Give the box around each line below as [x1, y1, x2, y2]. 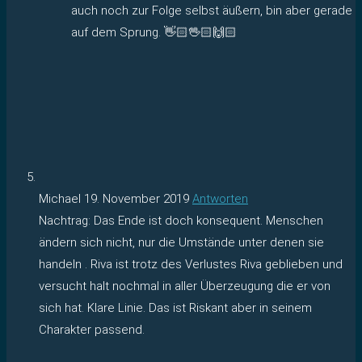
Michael [39, 191, 84, 206]
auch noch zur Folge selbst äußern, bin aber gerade [71, 2, 352, 18]
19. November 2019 [84, 191, 189, 206]
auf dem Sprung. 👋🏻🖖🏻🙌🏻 [71, 24, 237, 40]
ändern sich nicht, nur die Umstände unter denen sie [39, 234, 324, 250]
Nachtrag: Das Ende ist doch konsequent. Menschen [39, 213, 323, 228]
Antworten [192, 191, 248, 206]
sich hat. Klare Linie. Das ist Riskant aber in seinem [39, 300, 312, 315]
